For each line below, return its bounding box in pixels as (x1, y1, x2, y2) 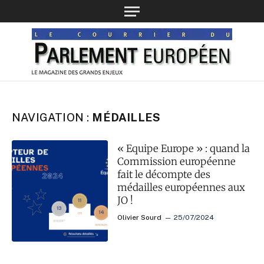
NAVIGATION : (12, 111, 93, 124)
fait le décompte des (117, 168, 211, 181)
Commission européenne (117, 155, 236, 168)
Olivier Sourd (117, 213, 162, 222)
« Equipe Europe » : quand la (117, 142, 250, 155)
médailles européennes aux (117, 181, 246, 194)
